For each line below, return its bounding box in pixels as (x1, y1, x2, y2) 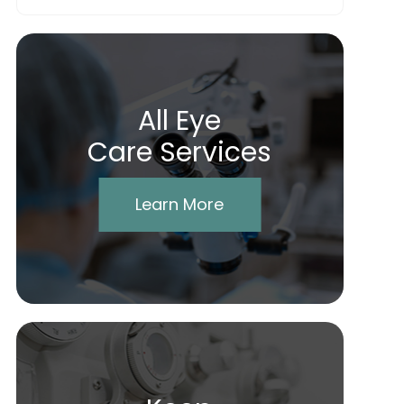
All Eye (138, 102, 222, 141)
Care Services (87, 133, 272, 172)
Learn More (135, 193, 225, 216)
